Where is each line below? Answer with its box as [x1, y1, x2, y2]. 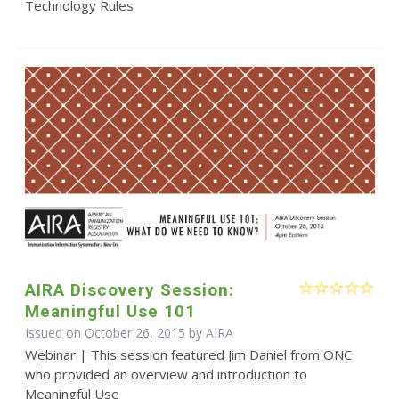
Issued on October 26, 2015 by [24, 324, 206, 342]
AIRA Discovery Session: [24, 280, 234, 301]
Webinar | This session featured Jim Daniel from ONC [24, 346, 352, 364]
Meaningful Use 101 [24, 301, 196, 322]
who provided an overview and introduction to [24, 365, 307, 384]
